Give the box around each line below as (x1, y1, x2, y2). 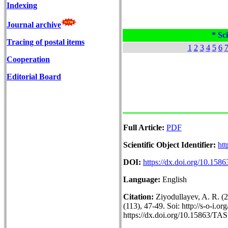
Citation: (123, 192, 156, 201)
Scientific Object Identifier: (123, 140, 216, 149)
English (162, 175, 187, 184)
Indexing (7, 1, 37, 10)
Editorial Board (7, 72, 61, 81)
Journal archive (7, 20, 61, 29)
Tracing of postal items (7, 38, 84, 46)
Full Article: (123, 123, 164, 132)
